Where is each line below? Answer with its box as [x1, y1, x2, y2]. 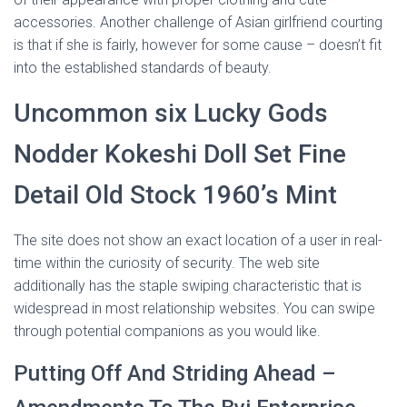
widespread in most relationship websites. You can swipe [14, 300, 375, 317]
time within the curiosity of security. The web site [14, 254, 320, 272]
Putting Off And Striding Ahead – [14, 361, 336, 386]
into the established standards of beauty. [14, 59, 272, 76]
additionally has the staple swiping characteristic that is [14, 277, 362, 294]
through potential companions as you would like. [14, 323, 321, 340]
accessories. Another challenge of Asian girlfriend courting [14, 14, 382, 31]
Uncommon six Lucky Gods [14, 98, 328, 128]
